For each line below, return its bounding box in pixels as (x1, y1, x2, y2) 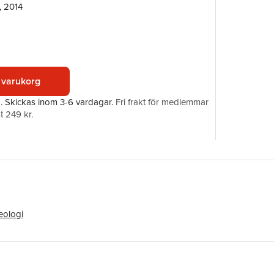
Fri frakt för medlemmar (116, 95, 209, 108)
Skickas (5, 95, 38, 108)
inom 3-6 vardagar (38, 95, 111, 108)
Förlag (235, 2, 261, 15)
